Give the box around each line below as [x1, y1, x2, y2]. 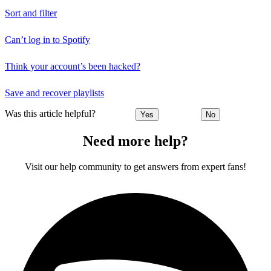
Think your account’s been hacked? [5, 60, 140, 71]
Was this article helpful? [5, 108, 96, 119]
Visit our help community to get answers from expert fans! [25, 161, 246, 172]
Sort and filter [5, 7, 57, 18]
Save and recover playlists [5, 87, 104, 98]
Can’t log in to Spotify [5, 34, 90, 45]
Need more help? [83, 132, 188, 149]
